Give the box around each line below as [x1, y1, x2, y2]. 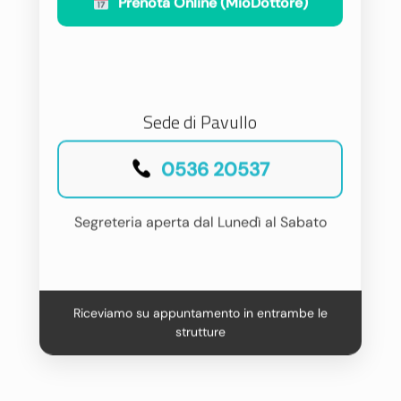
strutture [175, 323, 226, 339]
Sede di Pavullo [143, 107, 257, 135]
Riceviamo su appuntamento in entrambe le [73, 304, 328, 320]
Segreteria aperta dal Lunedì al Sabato [73, 212, 327, 231]
